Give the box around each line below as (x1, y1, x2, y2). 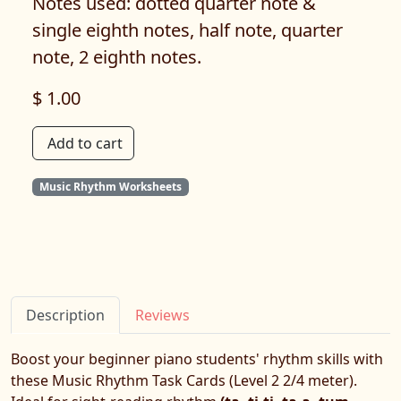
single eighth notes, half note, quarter (32, 18, 343, 42)
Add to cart (47, 133, 123, 153)
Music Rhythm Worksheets (38, 179, 182, 194)
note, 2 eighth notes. (32, 45, 201, 69)
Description (26, 305, 105, 326)
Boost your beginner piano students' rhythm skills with (11, 349, 383, 370)
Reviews (135, 305, 190, 326)
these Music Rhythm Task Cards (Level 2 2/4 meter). (11, 371, 357, 391)
